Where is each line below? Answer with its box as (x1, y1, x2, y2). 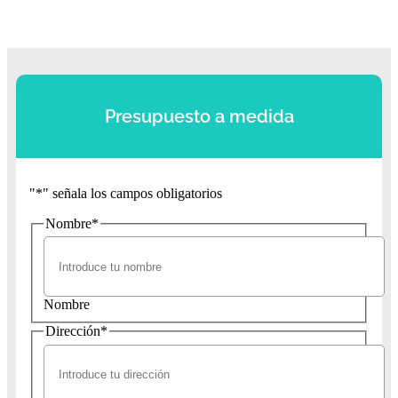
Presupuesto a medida (104, 105, 294, 127)
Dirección (45, 323, 100, 339)
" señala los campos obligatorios (43, 185, 222, 201)
